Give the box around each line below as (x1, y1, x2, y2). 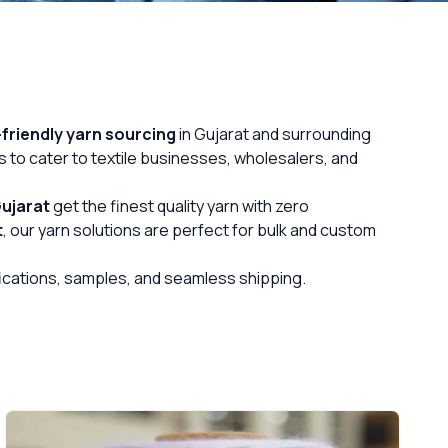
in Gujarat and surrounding (176, 123, 371, 145)
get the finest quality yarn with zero (50, 195, 309, 217)
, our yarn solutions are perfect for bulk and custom (3, 219, 376, 241)
